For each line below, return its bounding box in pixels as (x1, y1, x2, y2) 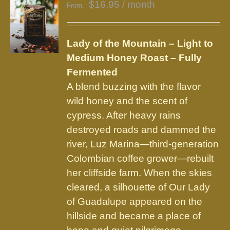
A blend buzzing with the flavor (67, 81, 201, 92)
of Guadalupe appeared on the (67, 196, 203, 207)
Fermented (67, 67, 118, 78)
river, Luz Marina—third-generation (67, 139, 219, 149)
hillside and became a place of (67, 210, 201, 221)
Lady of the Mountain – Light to (67, 38, 214, 49)
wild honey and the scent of (67, 95, 188, 106)
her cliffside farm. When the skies (67, 167, 213, 178)
